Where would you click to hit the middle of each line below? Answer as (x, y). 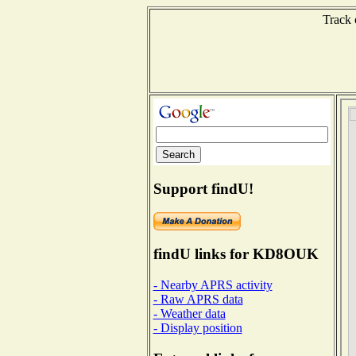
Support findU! (203, 188)
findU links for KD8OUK (236, 254)
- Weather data (189, 313)
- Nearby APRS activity (213, 284)
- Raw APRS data (198, 299)
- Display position (197, 327)
